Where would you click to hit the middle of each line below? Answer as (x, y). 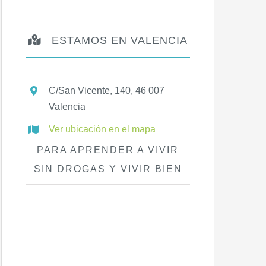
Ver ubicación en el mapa (102, 129)
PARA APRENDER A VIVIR (108, 150)
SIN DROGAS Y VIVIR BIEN (108, 169)
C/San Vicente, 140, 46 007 (106, 91)
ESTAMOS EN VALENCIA (114, 40)
